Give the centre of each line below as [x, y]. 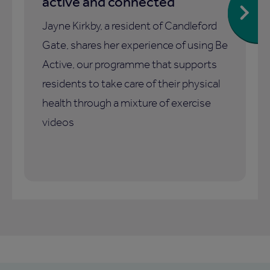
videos [58, 122]
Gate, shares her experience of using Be [135, 45]
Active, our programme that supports [130, 64]
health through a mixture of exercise [127, 103]
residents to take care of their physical [131, 84]
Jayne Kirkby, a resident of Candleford [130, 26]
